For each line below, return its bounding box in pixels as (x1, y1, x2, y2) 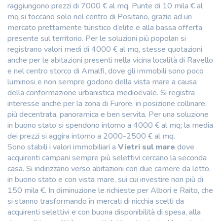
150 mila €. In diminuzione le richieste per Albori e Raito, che (7, 184, 213, 196)
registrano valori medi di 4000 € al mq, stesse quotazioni (7, 43, 202, 55)
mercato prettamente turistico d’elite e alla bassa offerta (7, 22, 202, 33)
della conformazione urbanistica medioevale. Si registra (7, 87, 195, 98)
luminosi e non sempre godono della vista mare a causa (7, 76, 197, 87)
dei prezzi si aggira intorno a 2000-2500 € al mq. (7, 130, 175, 142)
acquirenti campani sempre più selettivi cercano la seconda (7, 152, 207, 163)
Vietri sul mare (118, 141, 175, 152)
